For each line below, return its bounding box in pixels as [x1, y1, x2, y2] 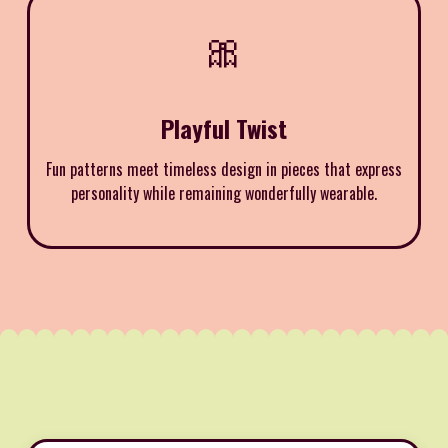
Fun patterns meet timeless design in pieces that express [46, 156, 402, 181]
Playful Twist [161, 109, 287, 146]
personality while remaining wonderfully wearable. [71, 180, 377, 205]
